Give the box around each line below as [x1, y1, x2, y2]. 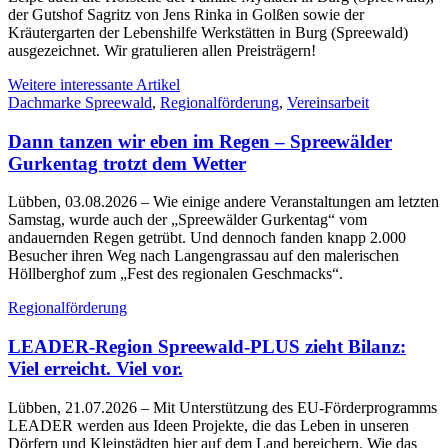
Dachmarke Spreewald [8, 93, 152, 111]
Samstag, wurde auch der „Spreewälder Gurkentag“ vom [8, 211, 367, 229]
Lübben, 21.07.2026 [8, 398, 141, 416]
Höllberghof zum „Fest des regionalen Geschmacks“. [8, 265, 343, 283]
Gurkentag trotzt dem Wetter [8, 152, 246, 174]
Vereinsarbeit [287, 93, 369, 111]
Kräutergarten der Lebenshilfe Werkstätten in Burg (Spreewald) [8, 23, 408, 41]
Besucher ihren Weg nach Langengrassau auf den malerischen [8, 247, 399, 265]
